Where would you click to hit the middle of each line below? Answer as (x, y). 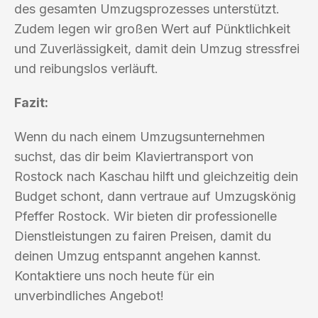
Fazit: (31, 102)
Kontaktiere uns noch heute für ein (114, 275)
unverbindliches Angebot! (89, 295)
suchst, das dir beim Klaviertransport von (134, 156)
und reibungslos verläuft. (86, 68)
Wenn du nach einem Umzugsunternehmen (139, 136)
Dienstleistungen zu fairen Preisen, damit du (143, 236)
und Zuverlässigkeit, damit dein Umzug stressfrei (157, 48)
